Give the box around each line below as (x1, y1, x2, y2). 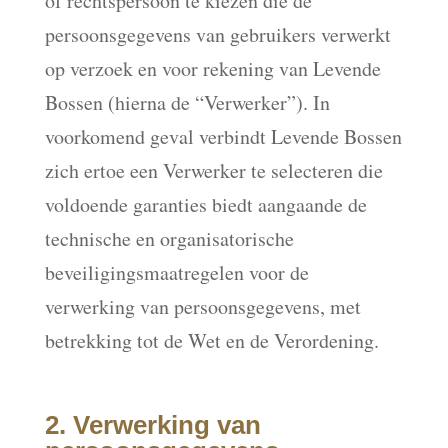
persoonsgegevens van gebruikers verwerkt (44, 21, 391, 48)
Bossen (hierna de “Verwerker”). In (44, 89, 330, 116)
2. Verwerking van (44, 410, 261, 440)
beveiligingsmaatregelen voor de (44, 259, 309, 286)
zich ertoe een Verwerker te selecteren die (44, 157, 383, 184)
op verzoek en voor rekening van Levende (44, 55, 381, 82)
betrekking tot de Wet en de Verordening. (44, 327, 379, 354)
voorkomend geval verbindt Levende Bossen (44, 123, 402, 150)
